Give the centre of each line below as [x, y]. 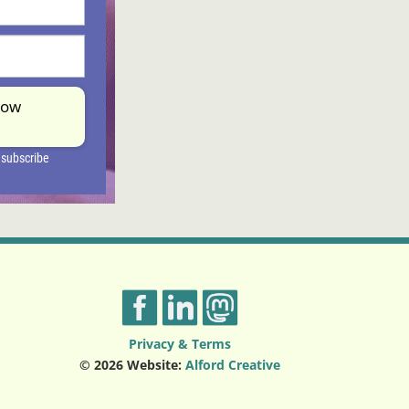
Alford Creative [232, 364]
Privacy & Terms [179, 343]
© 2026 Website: [132, 364]
